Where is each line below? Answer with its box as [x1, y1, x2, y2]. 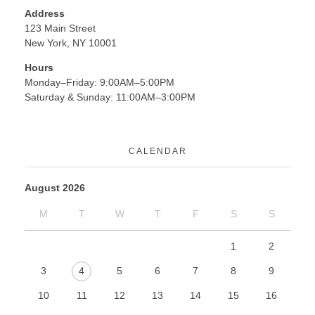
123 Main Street [25, 22, 96, 34]
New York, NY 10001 [25, 37, 117, 49]
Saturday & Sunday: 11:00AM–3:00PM [25, 91, 195, 103]
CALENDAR [128, 146, 187, 157]
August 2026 [25, 182, 85, 194]
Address [25, 8, 65, 20]
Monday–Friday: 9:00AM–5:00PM [25, 77, 174, 89]
